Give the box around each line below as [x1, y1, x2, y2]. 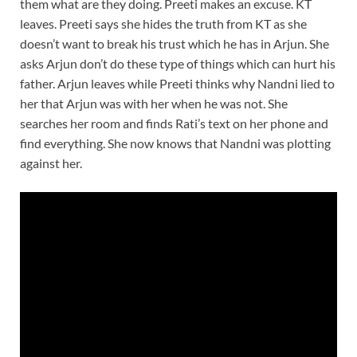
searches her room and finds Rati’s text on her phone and [20, 115, 328, 131]
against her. [20, 155, 82, 171]
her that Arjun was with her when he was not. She [20, 95, 288, 111]
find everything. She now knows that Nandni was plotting [20, 135, 331, 151]
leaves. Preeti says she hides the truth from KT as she [20, 15, 307, 31]
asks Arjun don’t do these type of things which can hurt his [20, 55, 335, 71]
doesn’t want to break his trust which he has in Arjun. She [20, 35, 329, 51]
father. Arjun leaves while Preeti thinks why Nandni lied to [20, 75, 335, 91]
